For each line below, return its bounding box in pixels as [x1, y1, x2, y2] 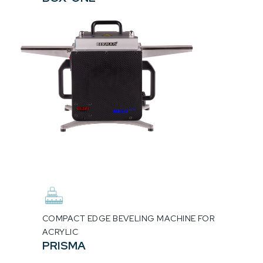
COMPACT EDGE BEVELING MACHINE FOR [42, 213, 215, 224]
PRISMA [42, 237, 86, 253]
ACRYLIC [42, 226, 79, 237]
